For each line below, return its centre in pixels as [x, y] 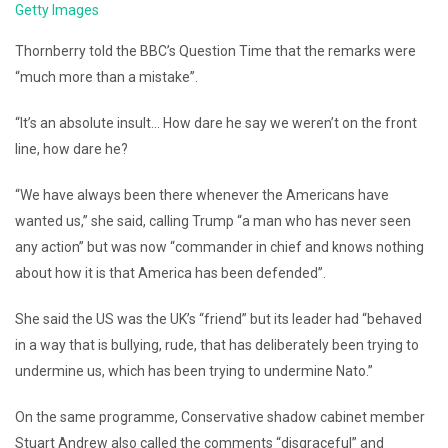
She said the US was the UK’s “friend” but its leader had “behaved [218, 319]
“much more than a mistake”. [106, 77]
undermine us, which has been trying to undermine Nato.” [194, 371]
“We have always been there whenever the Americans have [202, 195]
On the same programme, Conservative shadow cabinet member [220, 417]
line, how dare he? [71, 149]
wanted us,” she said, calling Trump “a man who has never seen [213, 221]
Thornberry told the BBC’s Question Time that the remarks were [215, 51]
